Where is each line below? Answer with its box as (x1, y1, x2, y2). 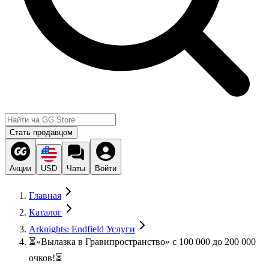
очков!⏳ (29, 253, 62, 263)
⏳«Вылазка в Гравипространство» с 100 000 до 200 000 (29, 237, 256, 247)
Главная (29, 190, 61, 201)
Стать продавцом (10, 128, 73, 137)
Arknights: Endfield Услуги (29, 224, 135, 234)
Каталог (29, 207, 62, 217)
